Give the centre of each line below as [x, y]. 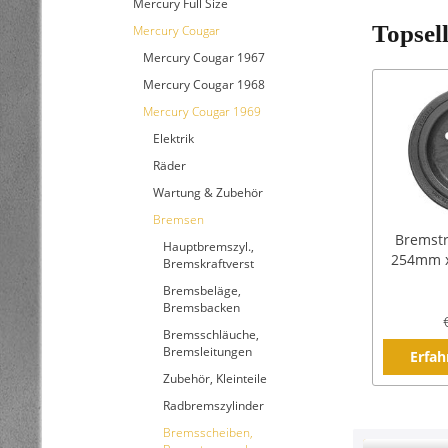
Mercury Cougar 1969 [202, 111]
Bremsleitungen [207, 351]
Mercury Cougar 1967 [204, 57]
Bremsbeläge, [202, 290]
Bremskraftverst [208, 263]
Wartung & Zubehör [208, 192]
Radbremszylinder [213, 405]
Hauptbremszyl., [208, 246]
